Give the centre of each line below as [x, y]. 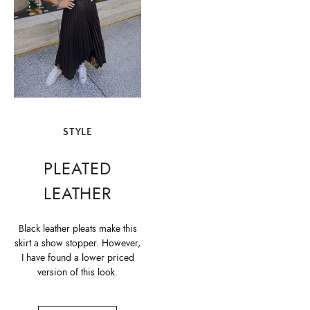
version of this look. [77, 273]
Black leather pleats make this [77, 229]
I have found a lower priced [77, 258]
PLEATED [77, 168]
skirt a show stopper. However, [77, 244]
